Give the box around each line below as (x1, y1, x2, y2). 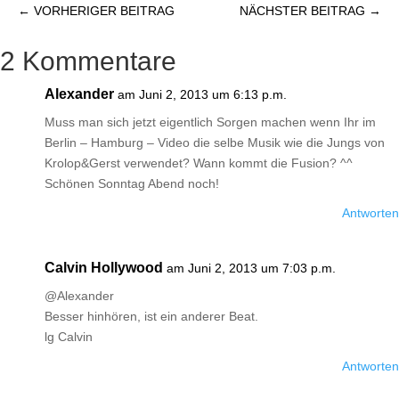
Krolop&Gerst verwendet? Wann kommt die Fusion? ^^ (45, 156, 353, 170)
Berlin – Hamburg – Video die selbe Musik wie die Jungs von (45, 135, 385, 150)
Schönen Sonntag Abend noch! (45, 176, 219, 191)
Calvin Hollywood (45, 260, 163, 275)
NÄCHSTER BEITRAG (240, 4, 365, 18)
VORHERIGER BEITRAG (34, 4, 175, 18)
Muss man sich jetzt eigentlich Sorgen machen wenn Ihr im (45, 115, 376, 129)
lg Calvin (45, 330, 93, 344)
